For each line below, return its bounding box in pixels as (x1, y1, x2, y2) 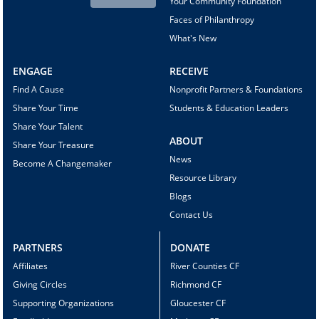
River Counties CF (169, 260, 239, 273)
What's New (169, 32, 216, 45)
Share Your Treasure (13, 139, 95, 152)
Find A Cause (13, 83, 65, 96)
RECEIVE (169, 64, 209, 78)
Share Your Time (13, 102, 79, 115)
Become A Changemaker (13, 157, 113, 170)
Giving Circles (13, 278, 68, 291)
